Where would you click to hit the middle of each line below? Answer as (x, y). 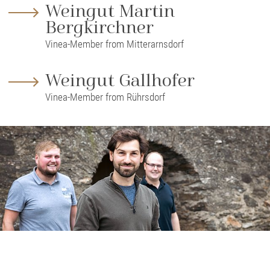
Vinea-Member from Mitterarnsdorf (114, 44)
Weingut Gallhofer (120, 81)
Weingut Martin (110, 12)
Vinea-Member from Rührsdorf (105, 97)
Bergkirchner (99, 28)
